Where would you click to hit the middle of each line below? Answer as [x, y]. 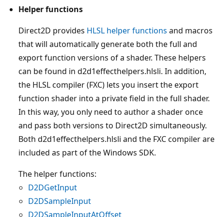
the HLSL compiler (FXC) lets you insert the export [108, 85]
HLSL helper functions [127, 30]
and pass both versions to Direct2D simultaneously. [113, 125]
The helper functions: [57, 174]
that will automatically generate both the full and [108, 44]
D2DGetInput [53, 187]
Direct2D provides [53, 30]
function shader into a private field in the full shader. [114, 98]
